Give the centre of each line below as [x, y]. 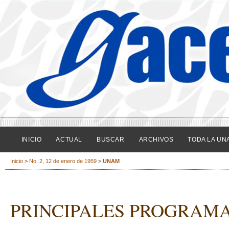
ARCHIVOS [156, 140]
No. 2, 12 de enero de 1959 [63, 161]
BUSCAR [110, 140]
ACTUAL [69, 140]
